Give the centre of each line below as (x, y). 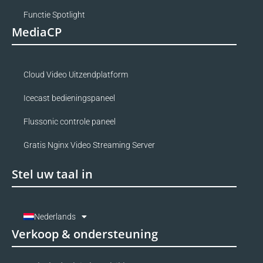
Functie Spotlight (54, 15)
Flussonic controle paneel (70, 122)
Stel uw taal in (52, 174)
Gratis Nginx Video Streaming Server (89, 145)
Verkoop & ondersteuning (85, 234)
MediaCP (37, 32)
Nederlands (55, 217)
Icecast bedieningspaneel (69, 98)
